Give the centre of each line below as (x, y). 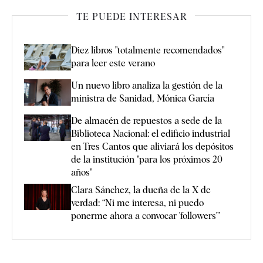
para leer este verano (113, 63)
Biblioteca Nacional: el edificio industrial (151, 134)
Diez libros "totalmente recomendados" (148, 50)
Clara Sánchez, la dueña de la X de (141, 190)
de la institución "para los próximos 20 (147, 160)
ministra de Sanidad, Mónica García (143, 99)
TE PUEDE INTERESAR (131, 16)
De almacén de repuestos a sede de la (146, 121)
